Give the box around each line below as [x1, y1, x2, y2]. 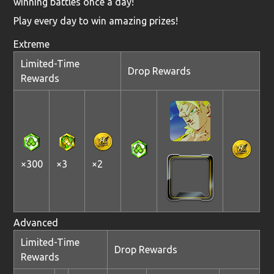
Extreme [13, 38, 50, 50]
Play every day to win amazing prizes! [13, 15, 179, 26]
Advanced [13, 217, 59, 228]
